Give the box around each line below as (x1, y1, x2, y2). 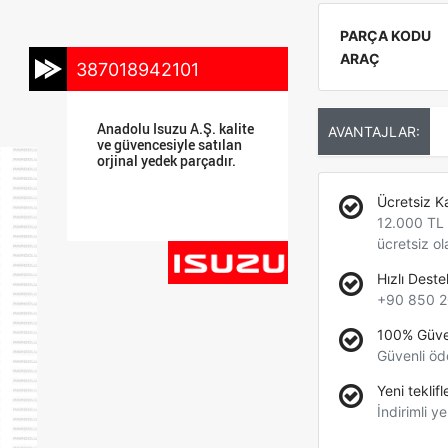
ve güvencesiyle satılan (97, 135, 243, 154)
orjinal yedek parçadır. (97, 151, 237, 170)
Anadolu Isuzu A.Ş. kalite (97, 119, 255, 138)
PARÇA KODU (339, 27, 431, 44)
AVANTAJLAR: (327, 123, 420, 140)
